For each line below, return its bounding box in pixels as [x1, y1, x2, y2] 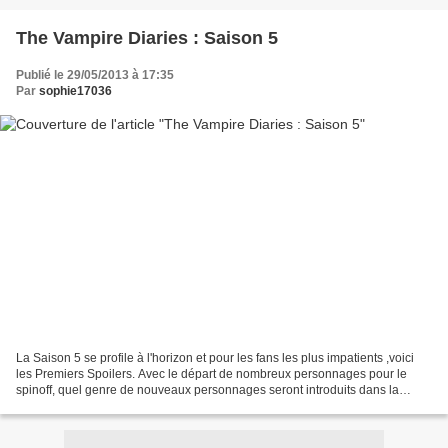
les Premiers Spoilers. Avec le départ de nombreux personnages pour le [16, 367, 407, 382]
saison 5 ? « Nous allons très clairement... [16, 399, 242, 414]
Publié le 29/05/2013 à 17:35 [16, 67, 174, 82]
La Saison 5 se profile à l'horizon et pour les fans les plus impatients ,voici [16, 351, 414, 366]
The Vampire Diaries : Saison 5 [16, 27, 278, 48]
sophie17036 [39, 83, 112, 98]
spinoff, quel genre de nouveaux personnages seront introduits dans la [16, 383, 399, 398]
